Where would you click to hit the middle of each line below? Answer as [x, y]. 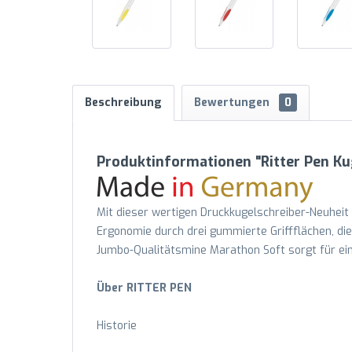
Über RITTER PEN [144, 288]
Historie [117, 326]
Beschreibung [123, 103]
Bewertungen [233, 103]
